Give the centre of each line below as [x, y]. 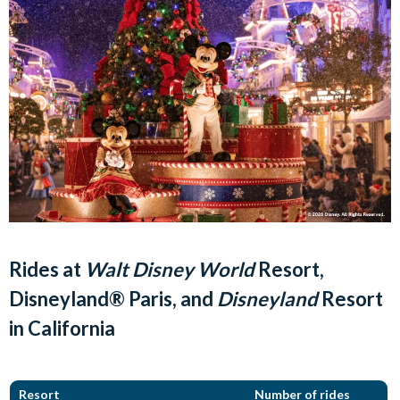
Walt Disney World [170, 269]
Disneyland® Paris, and [113, 298]
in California [62, 328]
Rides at [47, 269]
